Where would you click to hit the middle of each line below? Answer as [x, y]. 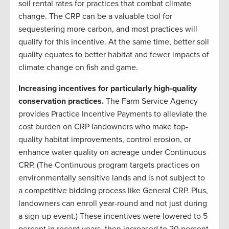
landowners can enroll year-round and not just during [113, 204]
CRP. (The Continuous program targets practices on [109, 165]
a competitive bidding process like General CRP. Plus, [113, 191]
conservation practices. [61, 101]
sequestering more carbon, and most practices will [108, 29]
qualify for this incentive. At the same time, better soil [114, 42]
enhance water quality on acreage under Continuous [112, 153]
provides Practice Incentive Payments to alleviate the [113, 114]
